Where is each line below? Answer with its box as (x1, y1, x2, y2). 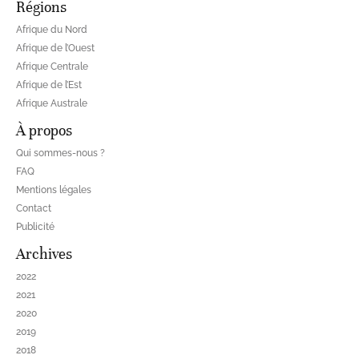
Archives (16, 244, 72, 264)
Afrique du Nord (16, 24, 87, 36)
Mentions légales (16, 184, 91, 196)
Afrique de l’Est (16, 79, 82, 91)
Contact (16, 203, 51, 215)
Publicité (16, 221, 54, 233)
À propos (16, 121, 72, 140)
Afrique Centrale (16, 61, 88, 73)
